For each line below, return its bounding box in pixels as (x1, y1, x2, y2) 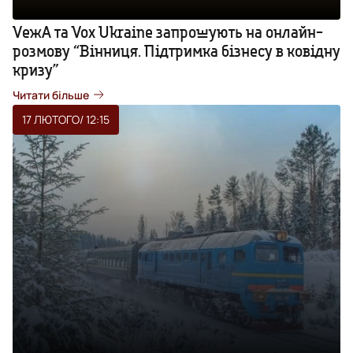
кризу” (13, 59, 59, 80)
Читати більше (13, 87, 89, 102)
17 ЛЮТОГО (22, 111, 80, 127)
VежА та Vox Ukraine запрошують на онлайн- (13, 21, 323, 42)
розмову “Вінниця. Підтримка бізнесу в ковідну (13, 40, 340, 61)
